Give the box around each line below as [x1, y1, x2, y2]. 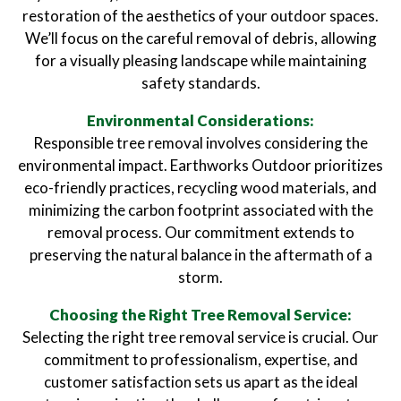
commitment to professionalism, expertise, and [43, 350, 358, 369]
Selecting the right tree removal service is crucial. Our [22, 328, 379, 346]
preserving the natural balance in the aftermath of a [29, 245, 372, 264]
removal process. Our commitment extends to [47, 223, 354, 242]
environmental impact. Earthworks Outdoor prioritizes [18, 156, 383, 175]
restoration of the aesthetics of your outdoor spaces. [22, 6, 379, 25]
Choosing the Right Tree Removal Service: [49, 305, 352, 324]
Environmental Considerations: [87, 111, 314, 130]
